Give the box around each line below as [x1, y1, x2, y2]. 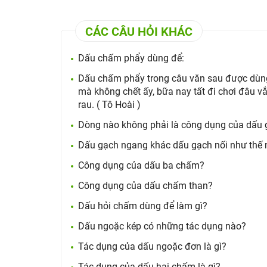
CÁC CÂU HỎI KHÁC [85, 24, 193, 39]
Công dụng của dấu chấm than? [78, 180, 213, 191]
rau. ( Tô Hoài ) [78, 99, 141, 110]
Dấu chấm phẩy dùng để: [78, 52, 184, 64]
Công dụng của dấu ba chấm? [78, 160, 204, 171]
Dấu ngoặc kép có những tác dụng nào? [78, 221, 246, 232]
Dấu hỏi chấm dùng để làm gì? [78, 200, 207, 212]
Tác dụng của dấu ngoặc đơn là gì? [78, 241, 226, 252]
